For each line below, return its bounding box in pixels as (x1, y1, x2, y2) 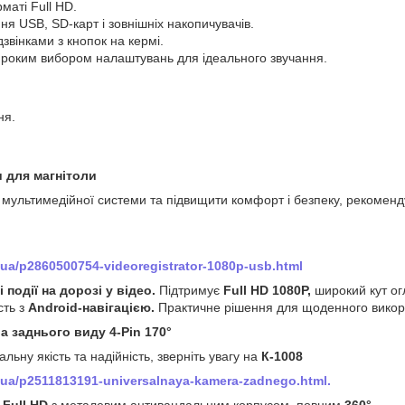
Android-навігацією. (24, 299, 155, 315)
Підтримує (155, 282, 223, 297)
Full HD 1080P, (223, 282, 311, 297)
